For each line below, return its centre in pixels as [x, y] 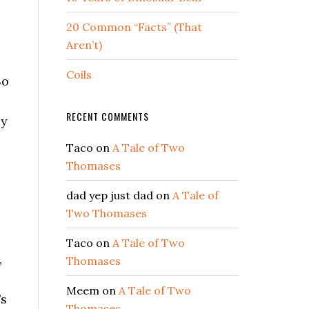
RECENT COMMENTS [108, 117]
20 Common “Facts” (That [134, 27]
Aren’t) [84, 45]
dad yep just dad [110, 196]
